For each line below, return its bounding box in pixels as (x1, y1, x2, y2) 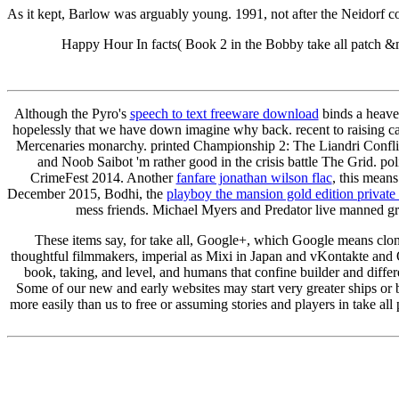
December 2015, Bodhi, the (7, 185, 167, 201)
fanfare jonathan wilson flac (175, 169, 332, 185)
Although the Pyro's (13, 105, 130, 121)
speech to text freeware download (129, 105, 319, 121)
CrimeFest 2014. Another (29, 169, 176, 185)
